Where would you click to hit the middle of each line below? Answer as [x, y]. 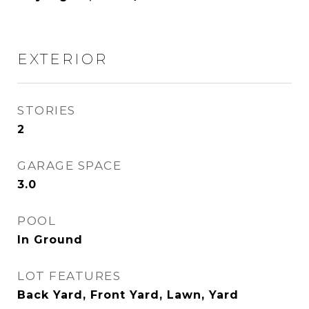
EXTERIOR [62, 59]
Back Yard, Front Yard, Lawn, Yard [128, 295]
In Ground [50, 240]
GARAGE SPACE [69, 166]
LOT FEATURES [69, 276]
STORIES [47, 110]
